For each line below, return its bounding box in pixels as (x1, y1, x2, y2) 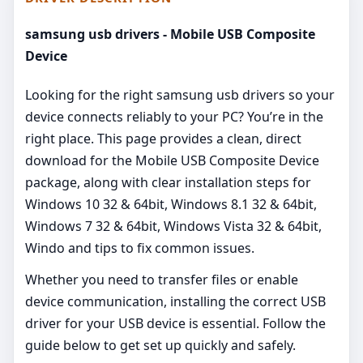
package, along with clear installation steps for (25, 173, 311, 192)
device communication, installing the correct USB (25, 293, 326, 311)
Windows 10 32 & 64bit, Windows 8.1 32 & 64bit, (25, 195, 317, 214)
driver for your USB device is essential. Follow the (25, 314, 326, 333)
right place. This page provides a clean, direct (25, 130, 301, 148)
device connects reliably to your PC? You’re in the (25, 108, 323, 126)
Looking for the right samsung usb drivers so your (25, 86, 335, 105)
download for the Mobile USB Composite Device (25, 152, 319, 170)
